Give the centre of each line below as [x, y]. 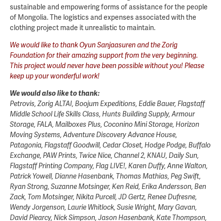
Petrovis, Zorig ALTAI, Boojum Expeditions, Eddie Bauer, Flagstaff [107, 104]
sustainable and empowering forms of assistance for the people [109, 7]
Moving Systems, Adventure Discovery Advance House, [93, 135]
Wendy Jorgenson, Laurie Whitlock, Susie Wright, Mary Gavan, [103, 208]
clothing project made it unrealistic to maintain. [83, 28]
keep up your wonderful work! [55, 76]
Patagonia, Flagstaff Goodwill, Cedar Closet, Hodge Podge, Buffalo [110, 146]
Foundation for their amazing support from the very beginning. [104, 56]
